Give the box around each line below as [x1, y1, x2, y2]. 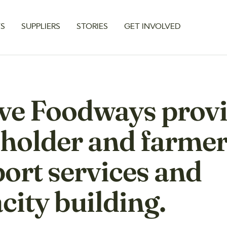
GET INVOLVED [124, 23, 181, 31]
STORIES [77, 23, 108, 31]
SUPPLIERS [21, 23, 60, 31]
